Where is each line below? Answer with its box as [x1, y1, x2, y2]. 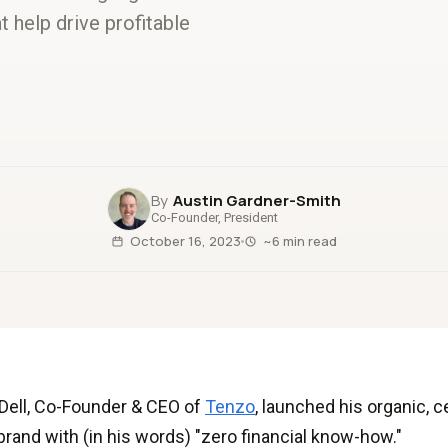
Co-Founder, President [151, 210, 278, 225]
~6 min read [263, 232, 337, 250]
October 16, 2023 [130, 232, 241, 250]
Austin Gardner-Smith [173, 190, 341, 211]
